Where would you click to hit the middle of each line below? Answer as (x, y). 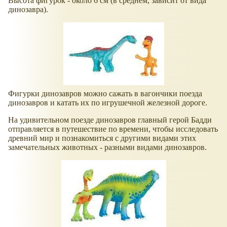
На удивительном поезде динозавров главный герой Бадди (110, 120)
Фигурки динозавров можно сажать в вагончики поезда (105, 94)
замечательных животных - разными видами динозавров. (107, 147)
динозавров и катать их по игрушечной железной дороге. (108, 103)
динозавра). (28, 10)
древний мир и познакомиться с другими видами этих (102, 138)
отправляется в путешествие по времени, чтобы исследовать (113, 129)
